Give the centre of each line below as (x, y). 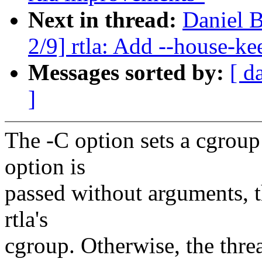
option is (45, 167)
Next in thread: (105, 20)
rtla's (26, 219)
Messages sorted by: (129, 73)
